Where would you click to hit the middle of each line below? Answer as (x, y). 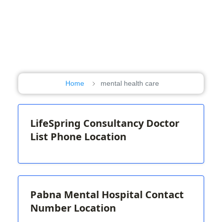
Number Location (73, 208)
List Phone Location (78, 136)
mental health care (130, 83)
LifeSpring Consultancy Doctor (105, 123)
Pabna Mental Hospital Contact (107, 194)
